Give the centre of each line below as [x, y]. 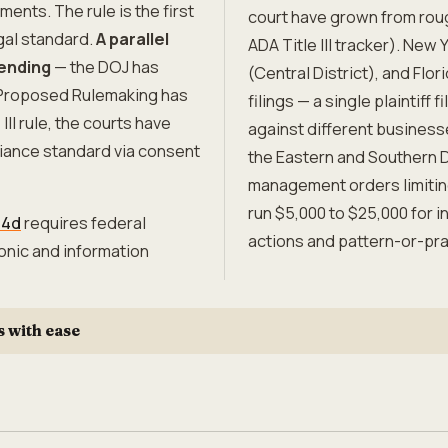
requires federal [83, 223]
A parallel [132, 39]
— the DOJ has [105, 67]
